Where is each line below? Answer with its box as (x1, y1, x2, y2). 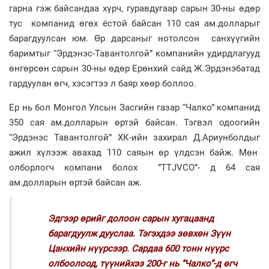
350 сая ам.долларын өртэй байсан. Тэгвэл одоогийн (9, 117, 260, 128)
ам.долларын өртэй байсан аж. (9, 177, 142, 188)
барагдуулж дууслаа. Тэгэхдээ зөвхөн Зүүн (48, 228, 231, 239)
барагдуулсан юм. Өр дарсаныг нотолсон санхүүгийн (9, 33, 260, 44)
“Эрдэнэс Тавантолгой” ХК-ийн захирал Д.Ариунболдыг (9, 132, 260, 143)
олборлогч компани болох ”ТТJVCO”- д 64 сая (9, 162, 260, 173)
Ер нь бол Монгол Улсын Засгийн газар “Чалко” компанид (9, 102, 260, 113)
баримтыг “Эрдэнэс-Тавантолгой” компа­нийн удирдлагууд (9, 48, 260, 59)
